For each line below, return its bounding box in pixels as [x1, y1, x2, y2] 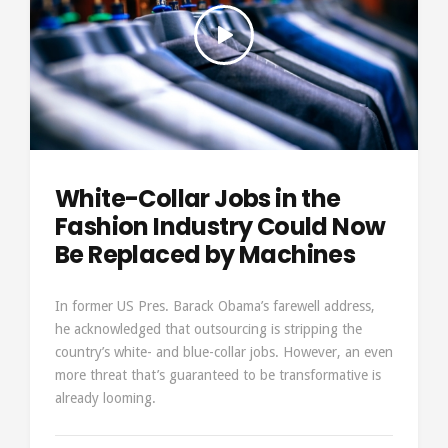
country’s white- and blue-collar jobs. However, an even [55, 344, 393, 360]
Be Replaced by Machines [55, 238, 356, 271]
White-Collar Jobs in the [55, 182, 341, 215]
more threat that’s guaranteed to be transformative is [55, 367, 381, 383]
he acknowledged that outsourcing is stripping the [55, 321, 362, 337]
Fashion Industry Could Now [55, 210, 386, 243]
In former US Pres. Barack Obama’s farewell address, [55, 298, 375, 314]
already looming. [55, 390, 156, 406]
